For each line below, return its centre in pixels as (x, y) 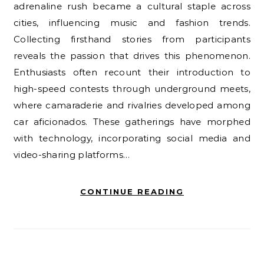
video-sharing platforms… (72, 154)
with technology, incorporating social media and (132, 138)
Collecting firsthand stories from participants (132, 39)
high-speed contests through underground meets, (132, 88)
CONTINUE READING (132, 191)
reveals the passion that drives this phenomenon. (132, 55)
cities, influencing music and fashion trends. (132, 22)
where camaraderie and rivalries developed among (132, 105)
